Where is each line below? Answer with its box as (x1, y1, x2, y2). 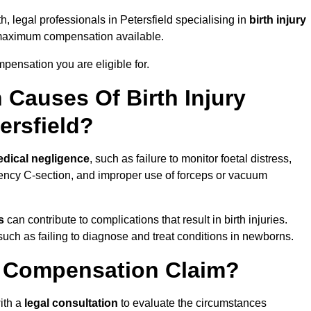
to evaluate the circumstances (121, 297, 267, 310)
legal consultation (24, 297, 121, 310)
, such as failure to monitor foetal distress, (90, 153, 292, 165)
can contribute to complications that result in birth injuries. (4, 214, 287, 226)
